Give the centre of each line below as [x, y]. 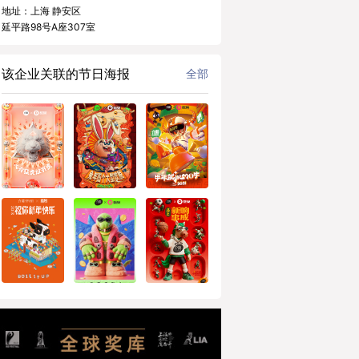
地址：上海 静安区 [41, 11]
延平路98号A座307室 [48, 27]
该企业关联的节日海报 [66, 74]
